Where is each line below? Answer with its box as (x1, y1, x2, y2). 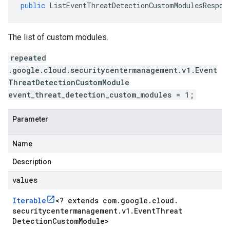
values (12, 175, 37, 185)
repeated (10, 53, 46, 63)
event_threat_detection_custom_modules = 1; (8, 90, 194, 100)
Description (12, 158, 51, 166)
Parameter (12, 115, 48, 123)
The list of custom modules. (8, 32, 108, 42)
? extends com (60, 196, 117, 205)
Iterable (12, 196, 46, 205)
